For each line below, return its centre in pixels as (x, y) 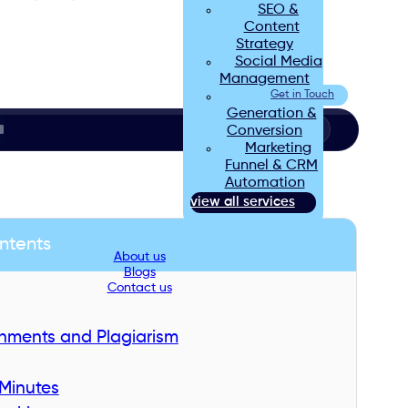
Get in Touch (302, 95)
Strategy (265, 45)
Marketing (278, 148)
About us (139, 257)
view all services (242, 202)
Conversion (265, 131)
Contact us (139, 288)
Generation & (271, 114)
